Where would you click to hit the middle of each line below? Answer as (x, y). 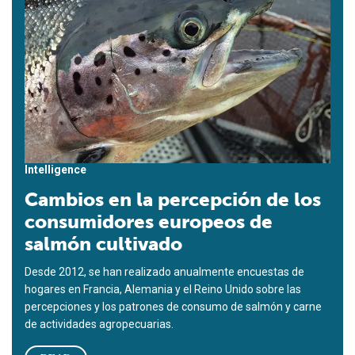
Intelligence (55, 169)
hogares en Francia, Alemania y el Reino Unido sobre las (163, 289)
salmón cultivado (103, 243)
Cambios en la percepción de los (173, 199)
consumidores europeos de (149, 221)
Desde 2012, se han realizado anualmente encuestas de (164, 271)
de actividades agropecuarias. (99, 324)
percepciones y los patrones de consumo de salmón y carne (173, 306)
